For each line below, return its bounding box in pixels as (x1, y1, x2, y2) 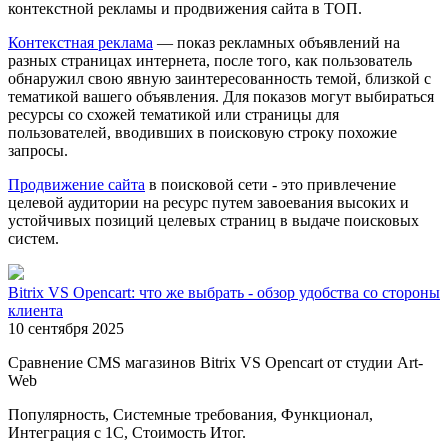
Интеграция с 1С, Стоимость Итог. (8, 423, 246, 441)
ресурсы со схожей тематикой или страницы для (8, 105, 339, 123)
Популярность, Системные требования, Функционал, (8, 405, 373, 423)
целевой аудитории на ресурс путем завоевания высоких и (8, 193, 409, 211)
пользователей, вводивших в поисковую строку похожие (8, 123, 397, 141)
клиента (8, 301, 63, 319)
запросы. (8, 141, 68, 159)
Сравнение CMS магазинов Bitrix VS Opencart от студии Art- (8, 353, 423, 371)
